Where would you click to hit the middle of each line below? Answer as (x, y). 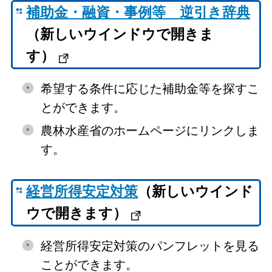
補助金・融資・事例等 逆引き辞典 (138, 13)
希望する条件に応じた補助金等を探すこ (150, 88)
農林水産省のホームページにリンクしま (150, 130)
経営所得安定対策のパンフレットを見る (150, 246)
